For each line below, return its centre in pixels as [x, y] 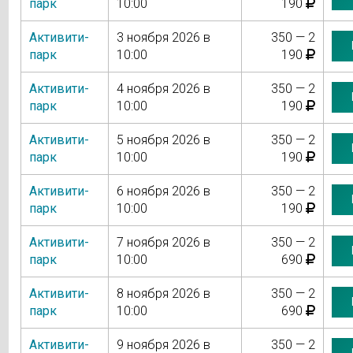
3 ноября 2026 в [163, 37]
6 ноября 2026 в [163, 191]
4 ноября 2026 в [163, 88]
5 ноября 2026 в [163, 139]
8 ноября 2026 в [163, 293]
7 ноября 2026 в [163, 242]
